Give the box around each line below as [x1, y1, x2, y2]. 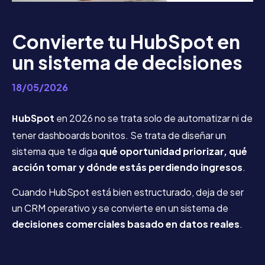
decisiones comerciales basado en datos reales [12, 217, 240, 230]
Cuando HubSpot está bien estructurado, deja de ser [12, 185, 244, 198]
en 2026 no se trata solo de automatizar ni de [56, 111, 253, 124]
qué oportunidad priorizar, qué [99, 144, 247, 157]
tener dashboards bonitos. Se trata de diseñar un [12, 128, 226, 141]
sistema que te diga [12, 144, 99, 157]
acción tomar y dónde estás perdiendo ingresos [12, 160, 243, 173]
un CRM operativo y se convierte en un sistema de [12, 201, 228, 214]
